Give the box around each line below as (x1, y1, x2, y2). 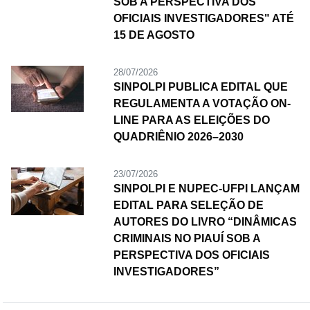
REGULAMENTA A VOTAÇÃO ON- (113, 97, 291, 109)
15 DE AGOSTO (113, 28, 194, 41)
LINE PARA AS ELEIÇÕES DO (113, 113, 270, 126)
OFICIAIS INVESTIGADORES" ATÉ (113, 12, 294, 24)
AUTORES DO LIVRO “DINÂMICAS (113, 215, 297, 228)
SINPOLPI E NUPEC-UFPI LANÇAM (113, 182, 300, 194)
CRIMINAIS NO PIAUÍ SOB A (113, 232, 260, 244)
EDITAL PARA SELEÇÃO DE (113, 199, 264, 211)
